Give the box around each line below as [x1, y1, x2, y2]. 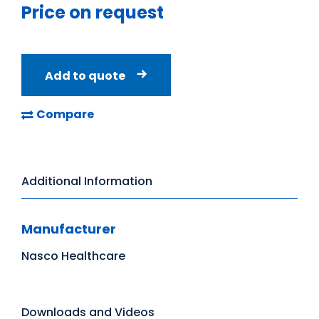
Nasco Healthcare [21, 248, 125, 264]
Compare [36, 106, 94, 122]
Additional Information [21, 173, 152, 189]
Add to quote [45, 68, 125, 84]
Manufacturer [21, 220, 116, 238]
